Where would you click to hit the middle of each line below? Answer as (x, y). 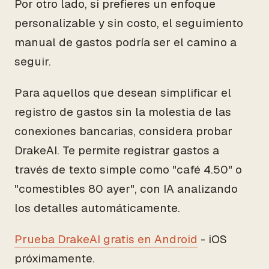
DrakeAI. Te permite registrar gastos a (117, 150)
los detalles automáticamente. (97, 208)
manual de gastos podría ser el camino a (125, 42)
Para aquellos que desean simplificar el (123, 93)
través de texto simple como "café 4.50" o (128, 170)
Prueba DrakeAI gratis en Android (106, 239)
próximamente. (55, 258)
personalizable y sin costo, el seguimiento (129, 23)
